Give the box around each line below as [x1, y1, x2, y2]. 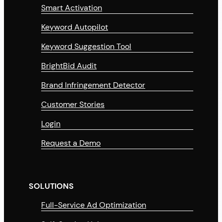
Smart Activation [41, 2, 102, 13]
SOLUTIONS [29, 181, 74, 192]
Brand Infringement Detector [41, 80, 145, 91]
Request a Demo [41, 138, 101, 149]
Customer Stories [41, 99, 105, 110]
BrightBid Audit [41, 60, 97, 71]
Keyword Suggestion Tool [41, 41, 131, 52]
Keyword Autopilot [41, 22, 108, 33]
